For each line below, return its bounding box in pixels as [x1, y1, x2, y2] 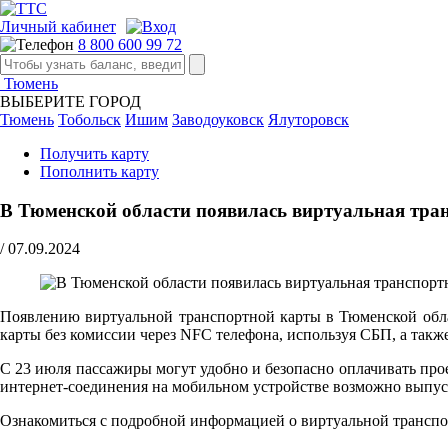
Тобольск [58, 111, 121, 128]
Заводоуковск [172, 111, 264, 128]
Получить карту [40, 145, 149, 162]
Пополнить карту [40, 163, 159, 180]
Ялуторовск [268, 111, 349, 128]
